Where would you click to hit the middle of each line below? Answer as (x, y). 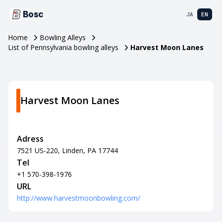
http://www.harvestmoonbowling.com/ (79, 198)
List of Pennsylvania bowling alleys (63, 47)
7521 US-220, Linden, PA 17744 (67, 150)
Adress (30, 139)
